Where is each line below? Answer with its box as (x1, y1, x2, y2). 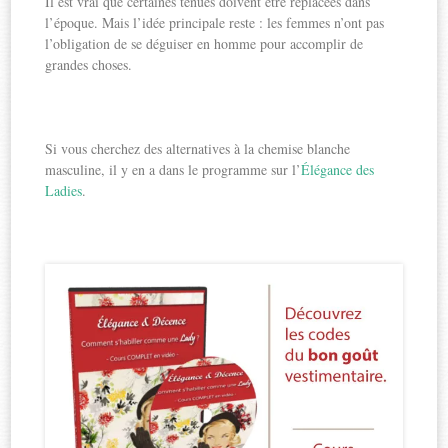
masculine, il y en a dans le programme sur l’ (45, 160, 302, 180)
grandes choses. (45, 55, 133, 75)
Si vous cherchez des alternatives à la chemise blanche (45, 139, 351, 159)
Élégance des (301, 160, 375, 180)
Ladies (45, 181, 83, 201)
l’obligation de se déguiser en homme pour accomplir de (45, 34, 364, 54)
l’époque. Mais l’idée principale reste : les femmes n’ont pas (45, 13, 385, 33)
